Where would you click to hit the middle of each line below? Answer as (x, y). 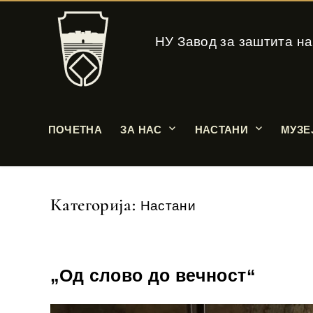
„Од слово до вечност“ (153, 275)
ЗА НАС (141, 129)
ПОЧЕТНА (75, 129)
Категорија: (95, 204)
